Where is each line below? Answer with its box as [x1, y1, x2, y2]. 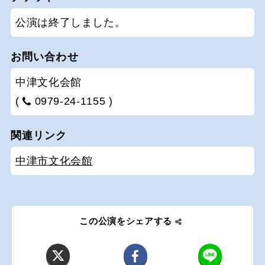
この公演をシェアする [79, 216, 172, 227]
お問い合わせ [11, 51, 79, 63]
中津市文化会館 [15, 155, 93, 167]
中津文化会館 [15, 76, 82, 89]
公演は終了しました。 [15, 17, 126, 29]
